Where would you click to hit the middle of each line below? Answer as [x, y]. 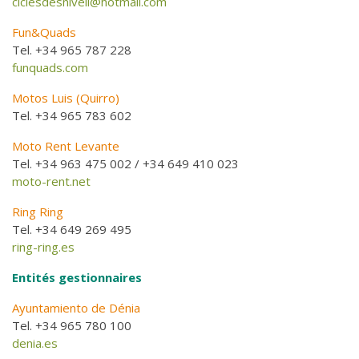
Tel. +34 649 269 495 [72, 229]
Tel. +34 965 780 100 [72, 325]
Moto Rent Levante [66, 145]
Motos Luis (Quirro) [66, 97]
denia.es [35, 343]
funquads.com [50, 67]
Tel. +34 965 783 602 [72, 115]
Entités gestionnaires [77, 277]
